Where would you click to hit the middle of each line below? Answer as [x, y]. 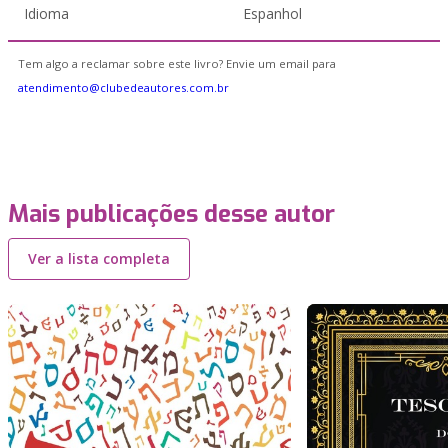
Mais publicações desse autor [171, 214]
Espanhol [272, 13]
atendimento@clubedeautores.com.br [123, 87]
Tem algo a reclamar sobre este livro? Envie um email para [177, 63]
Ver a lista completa [99, 258]
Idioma [46, 13]
